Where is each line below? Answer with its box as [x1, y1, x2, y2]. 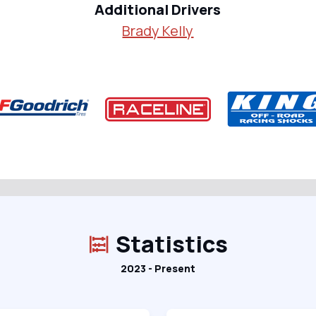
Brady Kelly [122, 21, 194, 40]
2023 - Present [120, 262, 195, 275]
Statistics [116, 229, 229, 260]
